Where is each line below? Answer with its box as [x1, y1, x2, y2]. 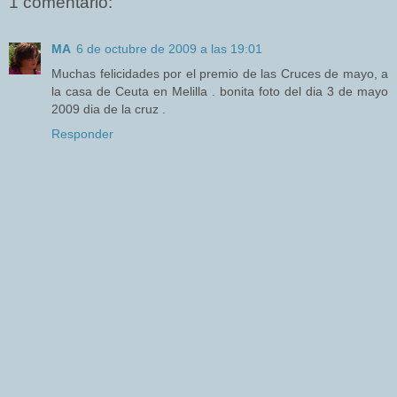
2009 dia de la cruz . [51, 101, 166, 116]
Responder [51, 126, 113, 141]
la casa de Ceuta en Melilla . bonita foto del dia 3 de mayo [51, 83, 388, 98]
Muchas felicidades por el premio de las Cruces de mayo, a [51, 66, 388, 81]
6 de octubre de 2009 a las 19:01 [76, 41, 262, 56]
